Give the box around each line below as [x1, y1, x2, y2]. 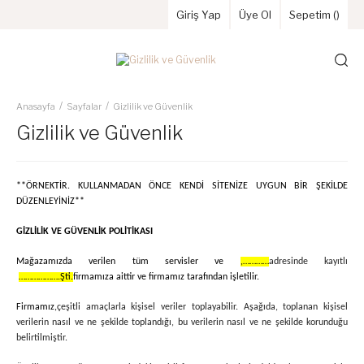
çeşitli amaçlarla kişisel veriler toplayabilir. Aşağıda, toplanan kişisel [57, 302, 348, 312]
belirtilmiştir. [16, 333, 67, 343]
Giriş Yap [176, 7, 221, 21]
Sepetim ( [289, 7, 336, 21]
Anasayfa [16, 101, 55, 112]
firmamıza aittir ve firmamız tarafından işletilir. [73, 272, 259, 282]
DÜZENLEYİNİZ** [16, 197, 84, 206]
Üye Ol [239, 7, 271, 21]
